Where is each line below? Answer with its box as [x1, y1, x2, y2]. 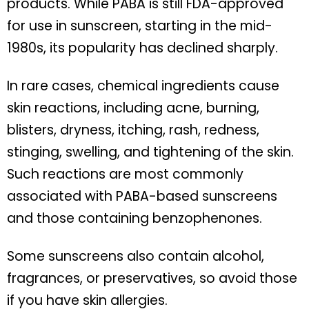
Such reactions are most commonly [7, 164, 243, 183]
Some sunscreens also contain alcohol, [7, 246, 264, 266]
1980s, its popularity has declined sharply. [7, 38, 278, 57]
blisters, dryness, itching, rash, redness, [7, 120, 259, 139]
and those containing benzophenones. [7, 208, 262, 228]
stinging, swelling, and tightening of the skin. [7, 142, 294, 161]
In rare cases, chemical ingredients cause [7, 76, 279, 95]
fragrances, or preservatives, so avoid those [7, 268, 297, 288]
